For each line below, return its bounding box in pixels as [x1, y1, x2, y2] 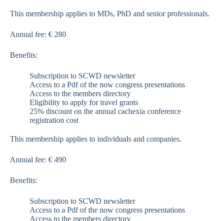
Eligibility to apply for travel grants [30, 98, 138, 107]
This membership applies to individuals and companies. [10, 135, 182, 143]
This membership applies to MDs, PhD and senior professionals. [10, 9, 210, 18]
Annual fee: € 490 [10, 155, 66, 164]
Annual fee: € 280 [10, 30, 66, 38]
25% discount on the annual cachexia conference [30, 107, 181, 115]
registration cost [30, 116, 78, 124]
